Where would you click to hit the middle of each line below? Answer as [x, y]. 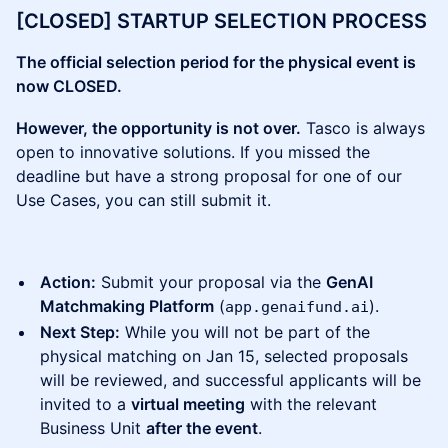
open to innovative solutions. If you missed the [193, 152]
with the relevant [311, 404]
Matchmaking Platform [127, 306]
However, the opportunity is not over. [158, 128]
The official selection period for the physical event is [216, 62]
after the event [202, 428]
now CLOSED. [69, 86]
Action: [68, 282]
